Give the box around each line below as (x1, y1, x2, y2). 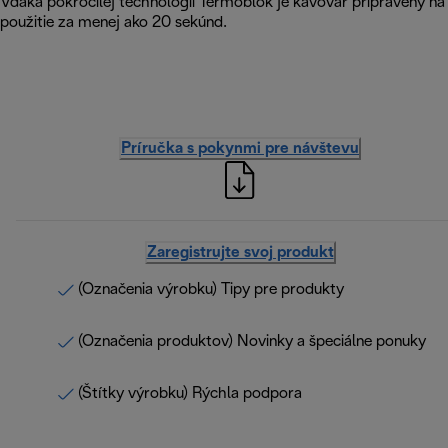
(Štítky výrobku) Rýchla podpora (78, 386, 302, 402)
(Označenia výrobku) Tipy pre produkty (78, 282, 344, 298)
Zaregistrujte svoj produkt (146, 245, 334, 261)
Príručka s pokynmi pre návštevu (121, 141, 359, 157)
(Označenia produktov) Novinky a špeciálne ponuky (78, 334, 426, 350)
